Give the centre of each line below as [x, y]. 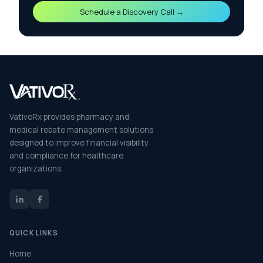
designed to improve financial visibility [79, 143]
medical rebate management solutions [81, 130]
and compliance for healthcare [66, 156]
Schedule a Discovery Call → [131, 11]
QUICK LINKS [34, 233]
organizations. [36, 169]
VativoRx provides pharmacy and [69, 117]
